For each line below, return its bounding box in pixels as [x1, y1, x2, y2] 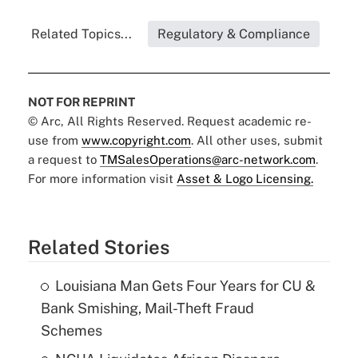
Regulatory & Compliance [157, 26, 311, 42]
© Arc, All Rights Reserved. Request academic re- [27, 114, 312, 129]
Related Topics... [31, 26, 133, 42]
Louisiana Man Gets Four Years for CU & [54, 277, 316, 295]
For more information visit [27, 172, 177, 186]
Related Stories [27, 236, 169, 259]
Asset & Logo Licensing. [176, 172, 313, 186]
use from [27, 133, 82, 148]
